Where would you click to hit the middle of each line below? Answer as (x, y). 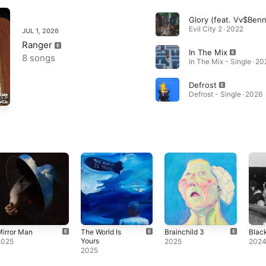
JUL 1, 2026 (40, 31)
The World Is (101, 232)
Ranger (37, 45)
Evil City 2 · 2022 (216, 29)
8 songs (39, 58)
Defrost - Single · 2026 (225, 94)
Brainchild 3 (185, 232)
